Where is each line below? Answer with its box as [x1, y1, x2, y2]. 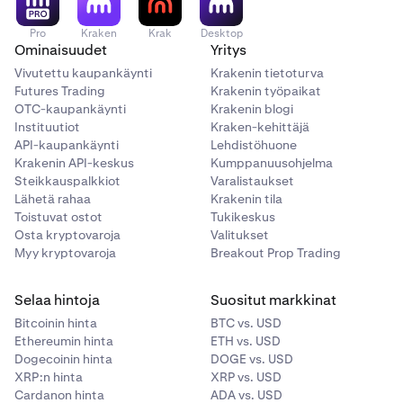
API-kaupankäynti [14, 137, 119, 153]
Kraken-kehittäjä [210, 119, 309, 135]
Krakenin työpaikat [210, 83, 321, 99]
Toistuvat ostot [14, 209, 103, 225]
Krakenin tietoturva [210, 65, 324, 81]
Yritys [210, 40, 246, 59]
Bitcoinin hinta [14, 315, 97, 331]
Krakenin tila [210, 191, 282, 207]
